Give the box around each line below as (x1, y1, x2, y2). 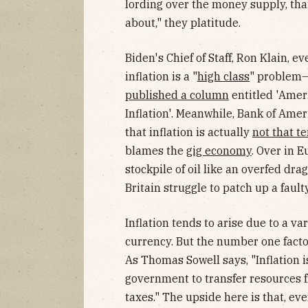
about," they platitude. (125, 15, 241, 30)
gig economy (186, 143, 252, 157)
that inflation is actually (125, 124, 252, 139)
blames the (125, 143, 186, 157)
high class (197, 69, 250, 83)
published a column (125, 87, 229, 102)
